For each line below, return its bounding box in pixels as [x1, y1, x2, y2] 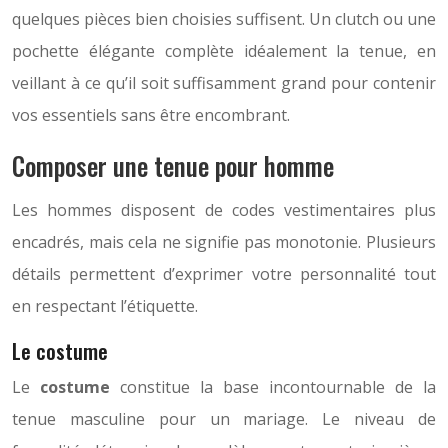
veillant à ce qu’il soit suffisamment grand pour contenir [12, 72, 436, 95]
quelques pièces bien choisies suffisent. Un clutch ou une [12, 8, 436, 31]
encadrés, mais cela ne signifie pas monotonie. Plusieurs [12, 230, 436, 253]
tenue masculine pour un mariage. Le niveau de [12, 407, 436, 430]
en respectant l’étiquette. [12, 294, 198, 317]
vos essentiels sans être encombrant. [12, 104, 290, 127]
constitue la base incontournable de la [110, 375, 436, 398]
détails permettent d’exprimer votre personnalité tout [12, 262, 436, 285]
